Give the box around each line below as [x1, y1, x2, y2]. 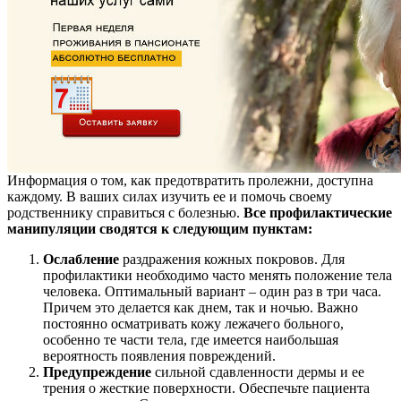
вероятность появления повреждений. [43, 348, 276, 364]
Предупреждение [43, 364, 155, 380]
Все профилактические [243, 205, 392, 221]
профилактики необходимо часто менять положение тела [43, 268, 392, 284]
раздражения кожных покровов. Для [119, 252, 345, 268]
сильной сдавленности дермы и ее [155, 364, 364, 380]
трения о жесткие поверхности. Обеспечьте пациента [43, 380, 370, 397]
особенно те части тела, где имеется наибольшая [43, 332, 338, 348]
